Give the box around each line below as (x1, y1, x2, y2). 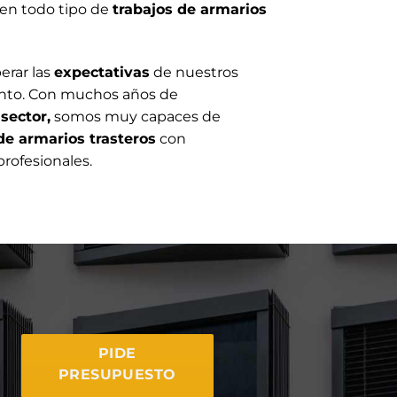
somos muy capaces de (51, 107, 221, 125)
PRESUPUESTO (58, 366, 176, 384)
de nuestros (150, 63, 238, 81)
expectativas (54, 63, 150, 81)
